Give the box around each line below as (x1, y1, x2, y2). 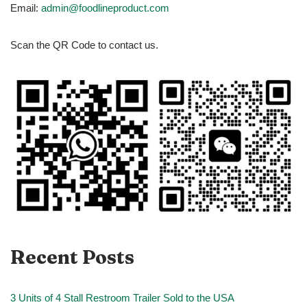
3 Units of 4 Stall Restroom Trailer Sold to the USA (10, 292, 234, 304)
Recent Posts (10, 245, 134, 269)
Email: (10, 2, 41, 14)
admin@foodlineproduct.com (41, 2, 169, 14)
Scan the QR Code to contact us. (10, 39, 158, 51)
